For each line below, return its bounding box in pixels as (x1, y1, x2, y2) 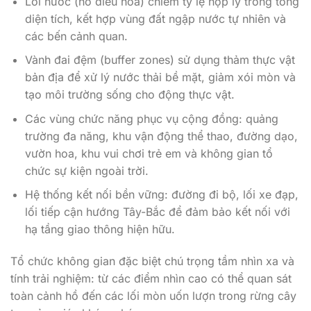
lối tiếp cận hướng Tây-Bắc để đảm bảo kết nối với (24, 205, 290, 219)
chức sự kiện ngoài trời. (24, 163, 149, 178)
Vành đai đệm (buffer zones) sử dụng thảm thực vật (24, 53, 295, 67)
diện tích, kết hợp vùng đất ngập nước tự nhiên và (24, 11, 286, 26)
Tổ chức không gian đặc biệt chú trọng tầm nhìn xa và (10, 254, 294, 269)
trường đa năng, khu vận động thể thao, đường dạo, (24, 128, 298, 143)
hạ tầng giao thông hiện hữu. (24, 222, 175, 237)
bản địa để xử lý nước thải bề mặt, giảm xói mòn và (24, 70, 296, 85)
